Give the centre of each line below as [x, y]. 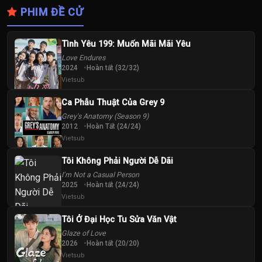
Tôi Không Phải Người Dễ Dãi [117, 161]
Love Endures [83, 58]
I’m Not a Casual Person [100, 175]
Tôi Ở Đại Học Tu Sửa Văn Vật [119, 220]
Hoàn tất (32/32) [113, 68]
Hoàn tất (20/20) [113, 243]
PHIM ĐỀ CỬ [51, 12]
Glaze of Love [84, 233]
